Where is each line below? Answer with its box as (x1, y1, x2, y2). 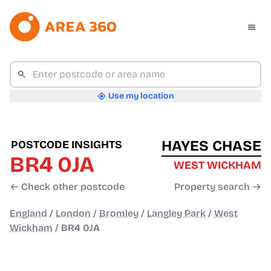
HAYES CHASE (162, 137, 261, 155)
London (56, 207, 91, 220)
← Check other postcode (10, 181, 125, 193)
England (10, 207, 47, 220)
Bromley (99, 207, 139, 220)
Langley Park (147, 207, 206, 220)
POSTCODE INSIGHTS (11, 138, 122, 152)
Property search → (174, 181, 261, 193)
